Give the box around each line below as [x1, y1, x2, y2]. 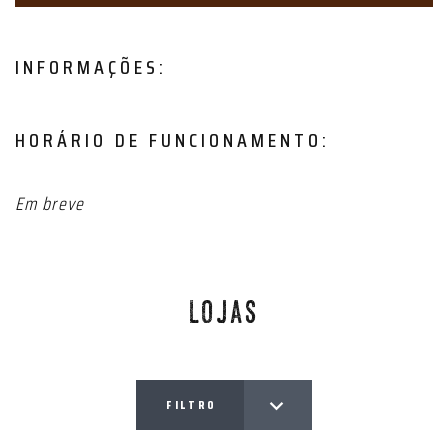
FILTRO [166, 395, 217, 414]
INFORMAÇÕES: [15, 51, 167, 83]
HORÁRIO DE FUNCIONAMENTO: [15, 124, 330, 156]
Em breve [15, 190, 85, 218]
